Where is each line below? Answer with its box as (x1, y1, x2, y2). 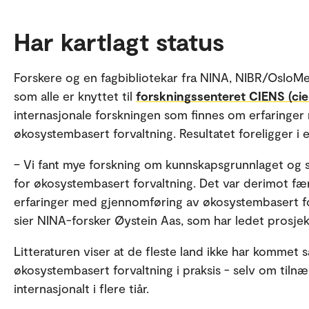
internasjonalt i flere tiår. (14, 281, 149, 296)
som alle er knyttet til (14, 88, 136, 103)
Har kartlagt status (14, 26, 224, 56)
